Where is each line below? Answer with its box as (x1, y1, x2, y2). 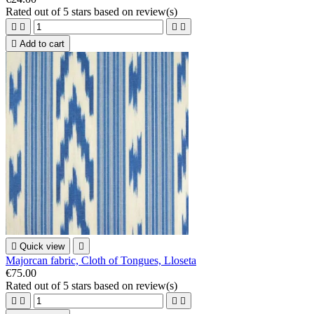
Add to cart (20, 38, 64, 49)
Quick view (20, 240, 64, 252)
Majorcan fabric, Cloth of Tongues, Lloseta (6, 254, 196, 266)
